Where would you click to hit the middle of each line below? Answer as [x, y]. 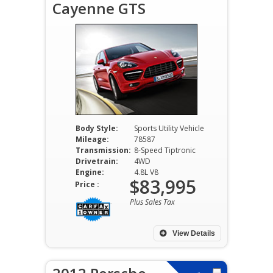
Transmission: [103, 150]
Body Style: [97, 128]
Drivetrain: [97, 161]
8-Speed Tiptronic [165, 150]
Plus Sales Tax [152, 202]
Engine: [90, 172]
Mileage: [92, 139]
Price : [87, 184]
